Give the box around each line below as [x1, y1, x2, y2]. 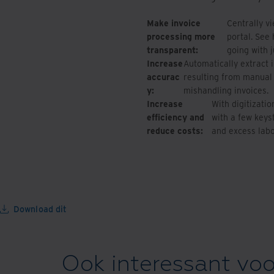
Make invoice [147, 17, 201, 29]
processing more [147, 31, 215, 42]
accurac [147, 71, 180, 83]
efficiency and [147, 111, 204, 123]
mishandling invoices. [183, 84, 269, 96]
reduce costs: [147, 125, 203, 136]
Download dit [13, 203, 67, 215]
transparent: [147, 44, 198, 56]
